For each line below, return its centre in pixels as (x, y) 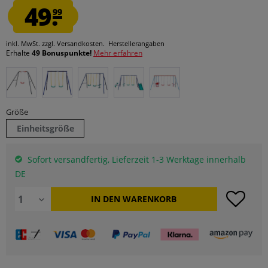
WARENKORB (150, 199)
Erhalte (19, 53)
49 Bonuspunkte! (63, 53)
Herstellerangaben (136, 43)
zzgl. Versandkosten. (73, 43)
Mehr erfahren (118, 53)
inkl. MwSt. (24, 43)
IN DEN (106, 199)
